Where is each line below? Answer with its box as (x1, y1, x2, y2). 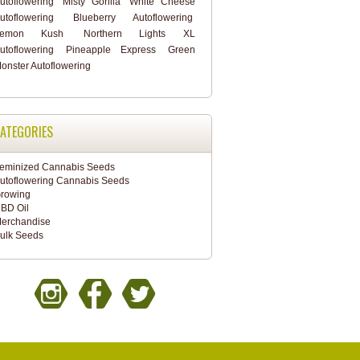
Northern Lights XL (83, 28, 195, 39)
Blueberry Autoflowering (73, 12, 193, 23)
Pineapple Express (65, 44, 156, 55)
